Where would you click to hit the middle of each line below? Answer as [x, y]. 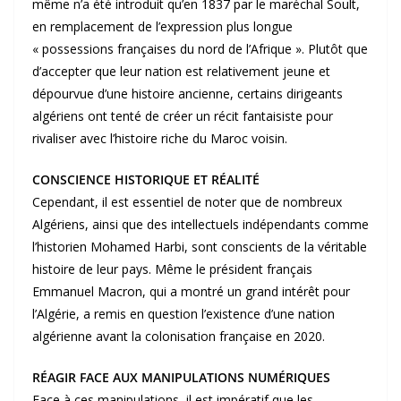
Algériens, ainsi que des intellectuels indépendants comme [200, 225]
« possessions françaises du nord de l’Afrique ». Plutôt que [200, 49]
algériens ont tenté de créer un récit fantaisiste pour [183, 116]
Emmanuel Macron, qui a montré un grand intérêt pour [191, 292]
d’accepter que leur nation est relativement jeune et [181, 72]
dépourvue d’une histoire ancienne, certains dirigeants [188, 94]
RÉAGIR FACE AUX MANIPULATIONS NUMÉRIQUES [181, 378]
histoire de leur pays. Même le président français [172, 269]
